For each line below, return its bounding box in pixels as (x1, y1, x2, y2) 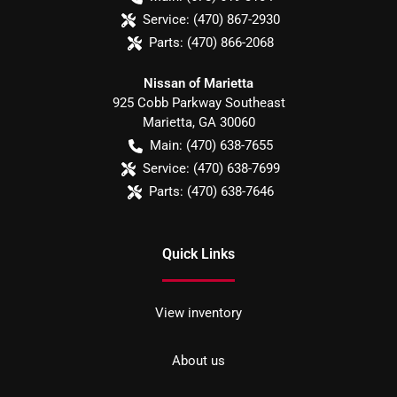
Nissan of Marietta (144, 75, 253, 92)
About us (172, 353, 225, 370)
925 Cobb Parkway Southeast (112, 95, 285, 112)
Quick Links (162, 245, 235, 263)
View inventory (155, 305, 242, 322)
